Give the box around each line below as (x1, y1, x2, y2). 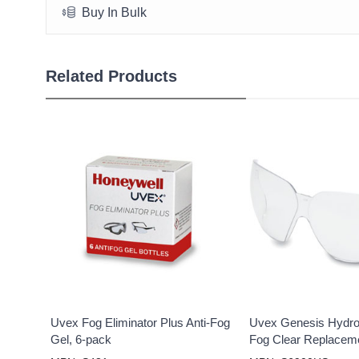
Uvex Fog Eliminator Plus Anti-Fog (50, 316, 231, 330)
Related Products (46, 67, 177, 86)
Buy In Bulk (82, 5, 147, 19)
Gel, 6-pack (50, 333, 112, 347)
